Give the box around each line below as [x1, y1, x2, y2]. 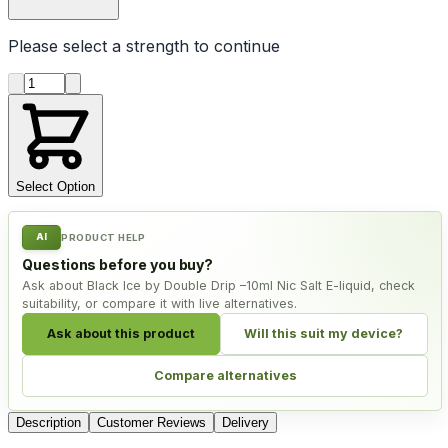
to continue [189, 35, 280, 56]
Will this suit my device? [244, 326, 404, 342]
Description [16, 414, 81, 430]
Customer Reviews [97, 414, 206, 430]
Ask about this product [46, 326, 195, 342]
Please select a [8, 35, 126, 56]
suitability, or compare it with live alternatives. [22, 295, 297, 311]
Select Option [16, 178, 95, 194]
